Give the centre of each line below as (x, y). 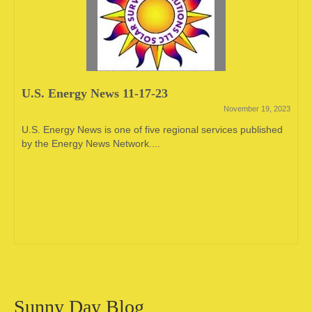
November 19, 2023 (257, 109)
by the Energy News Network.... (91, 143)
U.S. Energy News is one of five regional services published (152, 130)
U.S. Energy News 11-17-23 (95, 93)
